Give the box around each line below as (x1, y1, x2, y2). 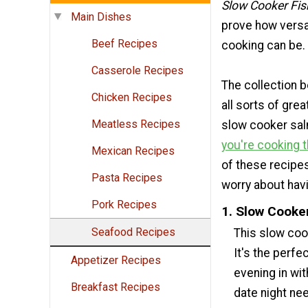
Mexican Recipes (91, 144, 175, 158)
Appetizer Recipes (71, 254, 161, 267)
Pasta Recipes (91, 171, 162, 185)
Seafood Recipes (91, 225, 175, 239)
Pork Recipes (91, 198, 157, 212)
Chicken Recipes (91, 91, 172, 104)
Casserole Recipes (91, 64, 184, 78)
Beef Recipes (91, 37, 157, 51)
